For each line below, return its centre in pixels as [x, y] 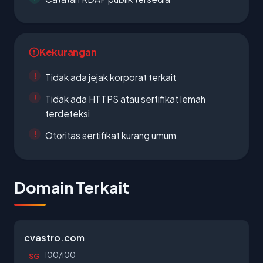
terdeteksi [68, 114]
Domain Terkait [72, 187]
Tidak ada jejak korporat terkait [111, 77]
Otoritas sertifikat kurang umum [111, 135]
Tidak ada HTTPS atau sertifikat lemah [125, 99]
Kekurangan [68, 52]
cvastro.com [54, 237]
